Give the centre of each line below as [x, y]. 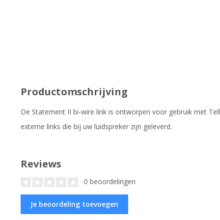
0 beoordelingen [109, 181]
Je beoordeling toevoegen [74, 204]
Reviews [41, 164]
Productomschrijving [74, 91]
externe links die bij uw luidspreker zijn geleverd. [96, 126]
